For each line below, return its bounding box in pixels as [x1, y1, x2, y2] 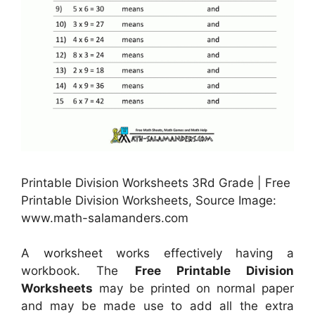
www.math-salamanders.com [21, 210, 188, 225]
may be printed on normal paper [93, 281, 294, 296]
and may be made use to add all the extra [21, 299, 294, 314]
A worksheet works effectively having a [21, 246, 294, 261]
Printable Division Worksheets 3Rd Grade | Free [21, 175, 290, 190]
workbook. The [21, 264, 135, 278]
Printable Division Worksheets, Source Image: [21, 193, 276, 207]
